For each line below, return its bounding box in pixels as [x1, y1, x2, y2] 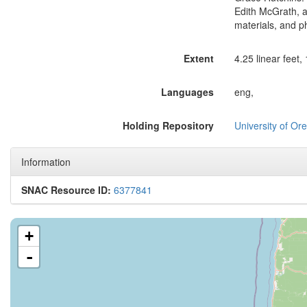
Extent [183, 51, 214, 65]
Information [21, 155, 71, 169]
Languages [160, 85, 214, 99]
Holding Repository [122, 119, 214, 132]
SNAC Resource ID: [21, 183, 111, 197]
